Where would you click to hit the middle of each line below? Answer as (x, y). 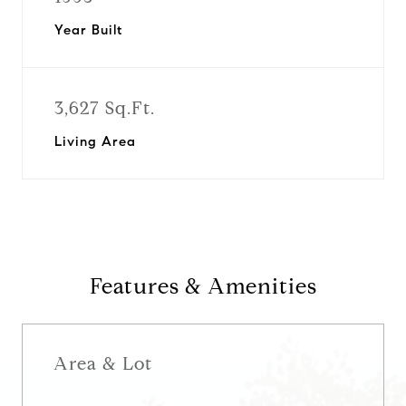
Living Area (95, 141)
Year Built (88, 30)
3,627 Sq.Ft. (105, 108)
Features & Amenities (203, 286)
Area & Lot (103, 363)
